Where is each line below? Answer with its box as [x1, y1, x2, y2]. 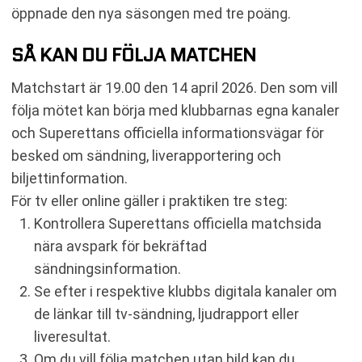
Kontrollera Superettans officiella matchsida [34, 214, 322, 232]
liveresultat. [34, 327, 111, 345]
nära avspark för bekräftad [34, 237, 207, 255]
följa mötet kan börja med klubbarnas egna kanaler [11, 101, 339, 119]
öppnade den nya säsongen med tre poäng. [11, 4, 291, 22]
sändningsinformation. [34, 259, 181, 277]
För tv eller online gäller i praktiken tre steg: [11, 192, 288, 209]
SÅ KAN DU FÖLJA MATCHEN [11, 40, 256, 69]
